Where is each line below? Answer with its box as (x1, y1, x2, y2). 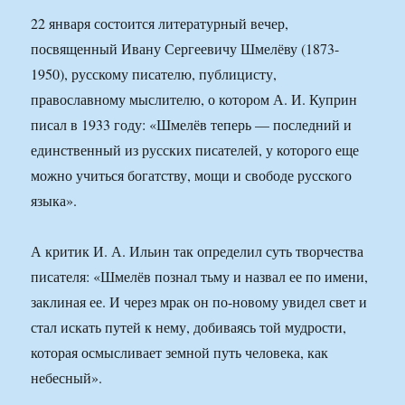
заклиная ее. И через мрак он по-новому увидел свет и (31, 292, 368, 312)
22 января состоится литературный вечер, (31, 14, 289, 33)
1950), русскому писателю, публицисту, (31, 64, 278, 84)
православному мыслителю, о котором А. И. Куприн (31, 89, 358, 109)
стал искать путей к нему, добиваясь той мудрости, (31, 317, 347, 337)
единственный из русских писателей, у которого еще (31, 140, 360, 160)
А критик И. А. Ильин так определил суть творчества (31, 241, 364, 261)
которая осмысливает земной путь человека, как (31, 343, 329, 363)
